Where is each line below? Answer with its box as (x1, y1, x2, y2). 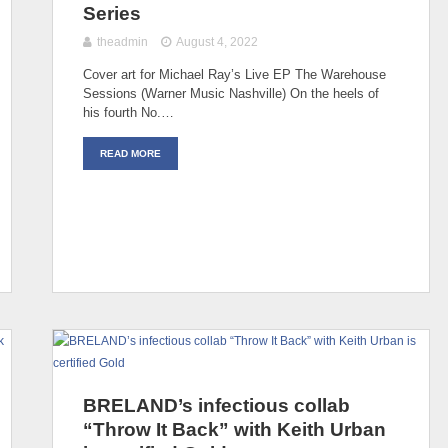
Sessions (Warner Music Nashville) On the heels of (83, 85, 379, 101)
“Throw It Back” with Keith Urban (83, 418, 386, 440)
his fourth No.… (83, 104, 174, 120)
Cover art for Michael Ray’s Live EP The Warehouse (83, 66, 386, 82)
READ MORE (100, 147, 161, 159)
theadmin (97, 34, 148, 49)
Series (83, 2, 141, 24)
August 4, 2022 (176, 34, 259, 49)
